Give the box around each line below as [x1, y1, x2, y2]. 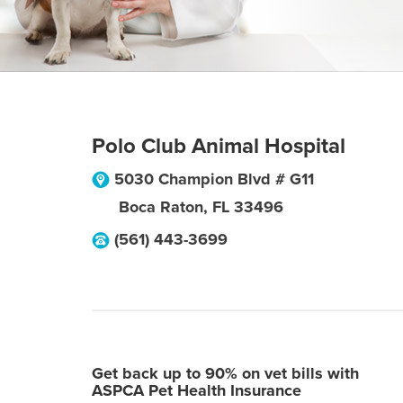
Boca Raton [119, 197, 203, 217]
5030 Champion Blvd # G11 [114, 169, 314, 189]
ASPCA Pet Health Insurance [92, 381, 301, 400]
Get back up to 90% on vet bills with [92, 363, 359, 383]
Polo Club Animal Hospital [92, 133, 345, 159]
